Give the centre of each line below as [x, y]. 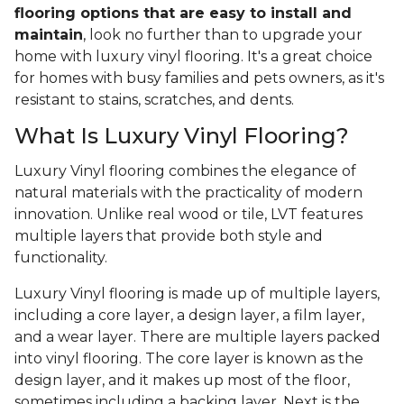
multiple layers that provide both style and [169, 236]
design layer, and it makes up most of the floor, [182, 381]
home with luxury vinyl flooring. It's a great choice [193, 57]
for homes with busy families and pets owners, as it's [199, 78]
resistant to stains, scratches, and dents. [154, 100]
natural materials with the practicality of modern [188, 193]
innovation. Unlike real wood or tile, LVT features [188, 215]
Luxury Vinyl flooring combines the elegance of [185, 171]
